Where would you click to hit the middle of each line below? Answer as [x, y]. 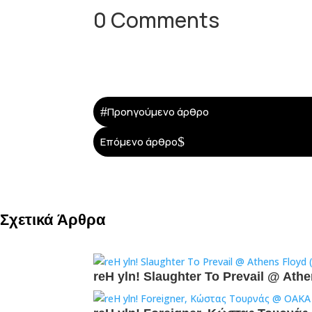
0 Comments [157, 20]
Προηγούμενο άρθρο [158, 111]
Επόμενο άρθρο [139, 141]
